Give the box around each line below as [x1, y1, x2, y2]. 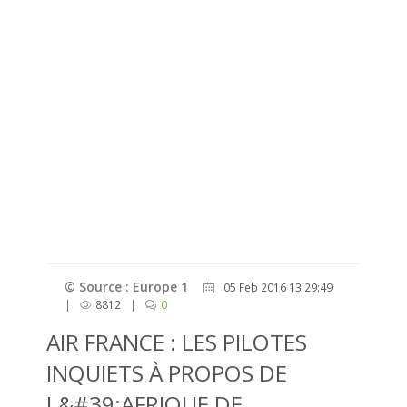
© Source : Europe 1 [64, 277, 188, 295]
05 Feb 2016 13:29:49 [220, 279, 333, 295]
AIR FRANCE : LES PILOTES [46, 326, 307, 357]
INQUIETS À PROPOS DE [46, 357, 287, 388]
